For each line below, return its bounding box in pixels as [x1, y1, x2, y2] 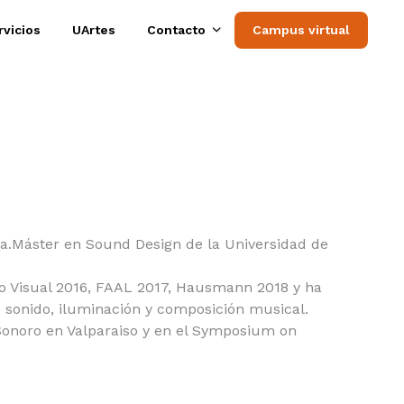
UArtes [72, 23, 115, 37]
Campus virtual [252, 23, 350, 37]
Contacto [147, 23, 206, 37]
